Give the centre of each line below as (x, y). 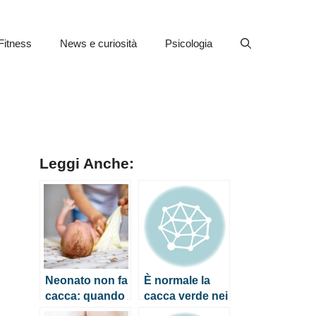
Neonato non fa (86, 280)
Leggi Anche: (87, 164)
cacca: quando (85, 296)
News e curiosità (98, 43)
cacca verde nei (186, 296)
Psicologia (189, 43)
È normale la (177, 280)
